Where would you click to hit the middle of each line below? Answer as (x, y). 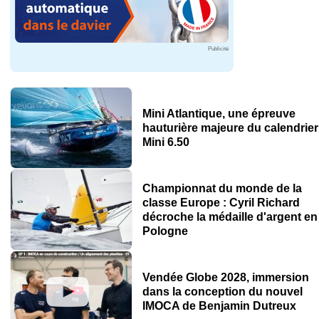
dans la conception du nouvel (222, 291)
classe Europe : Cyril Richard (221, 202)
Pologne (165, 231)
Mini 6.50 (166, 142)
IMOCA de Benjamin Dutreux (219, 305)
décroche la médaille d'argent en (230, 216)
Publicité (218, 49)
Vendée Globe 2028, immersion (225, 277)
